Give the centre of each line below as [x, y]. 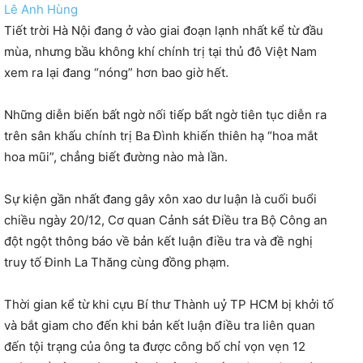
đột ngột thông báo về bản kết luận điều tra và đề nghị [158, 241]
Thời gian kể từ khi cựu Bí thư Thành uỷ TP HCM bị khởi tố [169, 305]
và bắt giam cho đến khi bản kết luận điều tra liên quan [160, 326]
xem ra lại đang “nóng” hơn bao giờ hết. [116, 73]
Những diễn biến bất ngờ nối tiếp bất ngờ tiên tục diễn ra [165, 115]
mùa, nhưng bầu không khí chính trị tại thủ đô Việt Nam [160, 52]
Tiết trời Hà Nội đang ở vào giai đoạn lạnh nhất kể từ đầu [164, 31]
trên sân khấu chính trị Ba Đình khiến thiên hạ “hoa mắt [161, 136]
